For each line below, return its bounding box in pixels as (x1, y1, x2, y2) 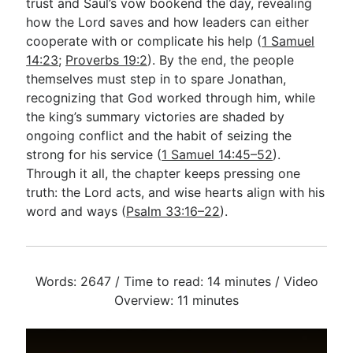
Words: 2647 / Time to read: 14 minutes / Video (35, 273, 318, 289)
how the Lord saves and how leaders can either (26, 14, 310, 30)
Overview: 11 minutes (114, 292, 239, 308)
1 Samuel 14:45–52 (162, 147, 273, 162)
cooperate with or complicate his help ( (26, 33, 262, 49)
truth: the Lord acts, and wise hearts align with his (26, 184, 325, 200)
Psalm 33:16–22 (126, 203, 221, 219)
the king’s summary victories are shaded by (26, 109, 285, 124)
